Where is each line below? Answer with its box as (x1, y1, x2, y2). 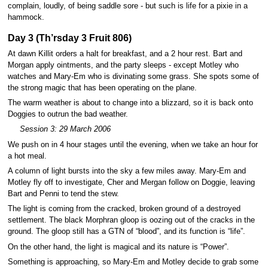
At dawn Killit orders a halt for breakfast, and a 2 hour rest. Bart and (7, 49, 242, 58)
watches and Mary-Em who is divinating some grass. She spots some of (7, 72, 259, 81)
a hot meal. (7, 151, 47, 160)
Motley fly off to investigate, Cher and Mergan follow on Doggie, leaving (7, 178, 255, 187)
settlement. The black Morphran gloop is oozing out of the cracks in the (7, 216, 255, 225)
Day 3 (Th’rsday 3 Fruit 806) (7, 32, 132, 43)
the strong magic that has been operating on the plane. (7, 83, 197, 92)
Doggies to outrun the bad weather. (7, 109, 128, 118)
